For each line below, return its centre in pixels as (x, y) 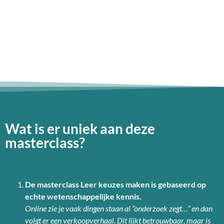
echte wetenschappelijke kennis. (83, 196)
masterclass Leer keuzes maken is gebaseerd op (121, 184)
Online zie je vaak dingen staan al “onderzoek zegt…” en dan (119, 208)
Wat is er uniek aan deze (80, 128)
